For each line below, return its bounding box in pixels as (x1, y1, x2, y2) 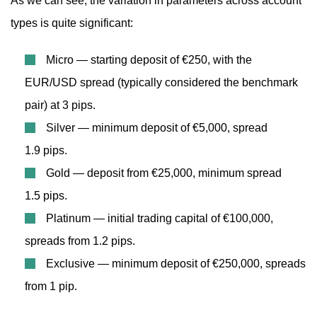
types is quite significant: (11, 17, 133, 29)
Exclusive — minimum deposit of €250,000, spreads (46, 258, 306, 270)
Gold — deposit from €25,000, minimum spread (46, 167, 282, 179)
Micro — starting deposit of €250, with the (46, 54, 252, 66)
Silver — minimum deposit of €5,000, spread (46, 122, 267, 134)
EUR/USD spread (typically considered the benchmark (25, 76, 298, 88)
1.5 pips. (25, 190, 67, 202)
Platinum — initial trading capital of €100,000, (46, 212, 273, 224)
